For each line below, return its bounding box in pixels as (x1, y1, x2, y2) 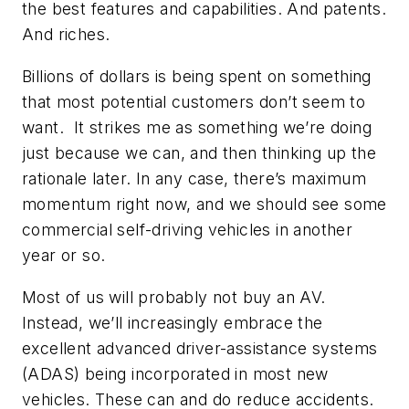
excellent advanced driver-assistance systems (22, 338, 378, 358)
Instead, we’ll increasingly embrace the (22, 312, 323, 332)
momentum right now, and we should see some (22, 194, 387, 215)
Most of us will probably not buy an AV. (22, 287, 326, 307)
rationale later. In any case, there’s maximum (22, 169, 366, 189)
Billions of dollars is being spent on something (22, 67, 372, 87)
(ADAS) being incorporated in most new (22, 363, 329, 383)
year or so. (22, 246, 106, 266)
